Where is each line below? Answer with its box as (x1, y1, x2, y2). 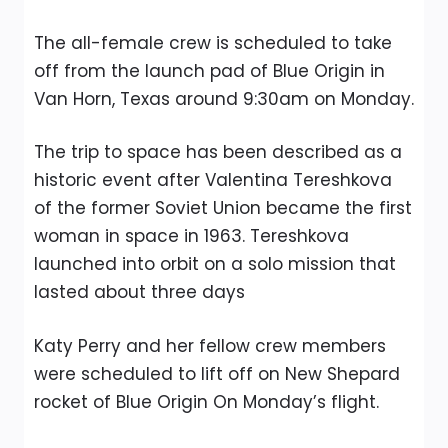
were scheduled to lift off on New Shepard (34, 361, 400, 386)
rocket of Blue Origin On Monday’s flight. (34, 389, 379, 414)
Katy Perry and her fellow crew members (34, 333, 386, 358)
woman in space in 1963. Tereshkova (34, 224, 349, 248)
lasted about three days (34, 280, 245, 304)
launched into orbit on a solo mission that (34, 252, 396, 276)
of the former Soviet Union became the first (34, 196, 412, 220)
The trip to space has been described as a (34, 140, 402, 164)
